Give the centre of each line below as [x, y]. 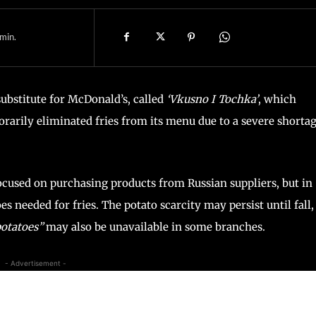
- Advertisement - [35, 263]
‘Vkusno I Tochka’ [212, 99]
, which [277, 99]
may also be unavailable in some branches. [154, 226]
